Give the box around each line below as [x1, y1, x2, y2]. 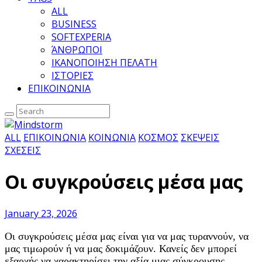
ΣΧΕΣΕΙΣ [5, 144, 41, 157]
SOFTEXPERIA [51, 30, 111, 43]
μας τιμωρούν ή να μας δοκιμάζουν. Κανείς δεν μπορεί [5, 242, 237, 254]
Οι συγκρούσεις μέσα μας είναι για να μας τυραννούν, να [5, 230, 249, 242]
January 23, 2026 [5, 206, 77, 220]
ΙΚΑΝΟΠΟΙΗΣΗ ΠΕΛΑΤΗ [51, 56, 157, 69]
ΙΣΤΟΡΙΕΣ [51, 69, 94, 82]
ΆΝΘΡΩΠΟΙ [51, 43, 102, 56]
